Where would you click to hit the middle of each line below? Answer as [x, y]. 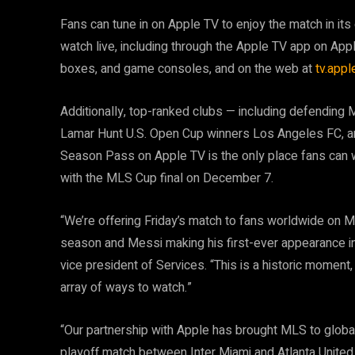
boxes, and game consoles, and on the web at [188, 69]
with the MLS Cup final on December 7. [167, 179]
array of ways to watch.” [126, 288]
